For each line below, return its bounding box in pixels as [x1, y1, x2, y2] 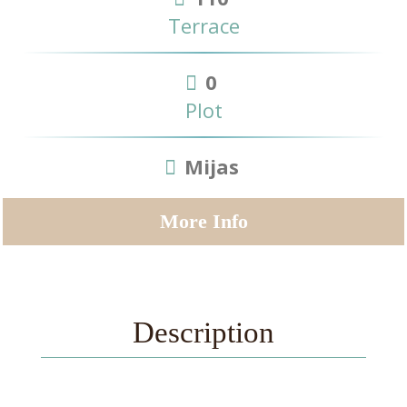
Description [132, 315, 274, 349]
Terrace [167, 11, 240, 39]
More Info [159, 209, 248, 233]
